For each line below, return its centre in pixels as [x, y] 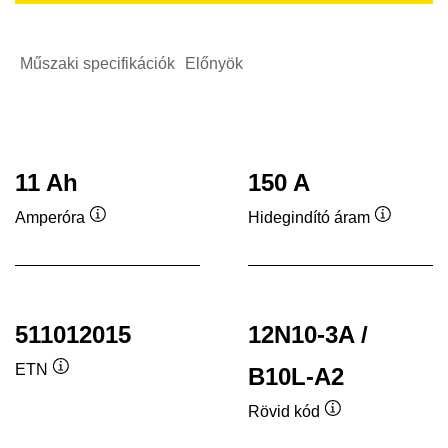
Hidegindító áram [309, 218]
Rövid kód [284, 412]
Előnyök [214, 63]
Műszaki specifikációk [97, 63]
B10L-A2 [296, 376]
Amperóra [50, 218]
